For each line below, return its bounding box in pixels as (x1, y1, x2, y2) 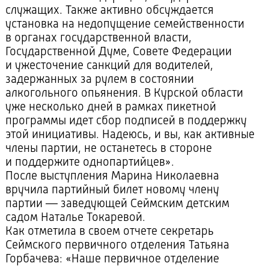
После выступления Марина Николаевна (5, 171, 219, 183)
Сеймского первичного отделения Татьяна (5, 240, 229, 252)
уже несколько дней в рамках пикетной (5, 101, 216, 114)
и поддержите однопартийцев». (5, 157, 174, 169)
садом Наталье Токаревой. (5, 212, 145, 225)
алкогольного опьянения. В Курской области (5, 88, 243, 100)
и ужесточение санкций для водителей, (5, 60, 213, 73)
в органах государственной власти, (5, 32, 192, 45)
